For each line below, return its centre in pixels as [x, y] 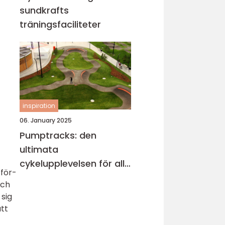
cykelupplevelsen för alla [75, 163]
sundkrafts [44, 10]
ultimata [39, 149]
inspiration [39, 106]
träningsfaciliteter [60, 24]
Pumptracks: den [58, 135]
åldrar [33, 178]
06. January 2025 [46, 120]
